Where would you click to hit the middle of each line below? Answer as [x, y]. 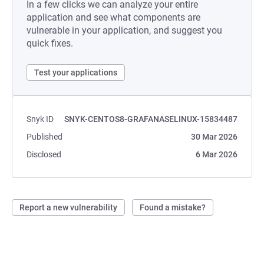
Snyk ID [40, 119]
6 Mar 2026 [217, 154]
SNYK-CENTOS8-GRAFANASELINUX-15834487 [151, 119]
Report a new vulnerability [68, 207]
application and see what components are [113, 17]
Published [44, 137]
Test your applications [76, 72]
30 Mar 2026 [214, 137]
